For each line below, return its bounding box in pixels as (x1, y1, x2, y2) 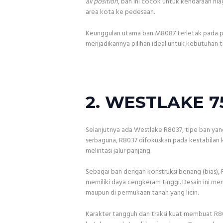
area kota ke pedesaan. (86, 6, 155, 18)
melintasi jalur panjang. (86, 145, 151, 157)
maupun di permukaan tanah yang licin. (86, 187, 199, 199)
